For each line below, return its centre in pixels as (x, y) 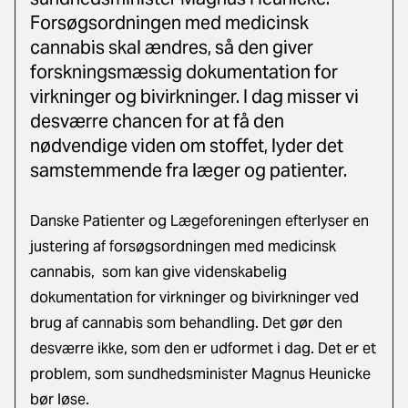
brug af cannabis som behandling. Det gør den (186, 323)
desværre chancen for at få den (157, 121)
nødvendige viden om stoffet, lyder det (187, 146)
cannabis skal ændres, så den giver (172, 47)
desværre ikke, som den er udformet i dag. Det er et (203, 348)
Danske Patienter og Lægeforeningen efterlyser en (199, 221)
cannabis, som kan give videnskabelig (158, 272)
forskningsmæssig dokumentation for (184, 72)
